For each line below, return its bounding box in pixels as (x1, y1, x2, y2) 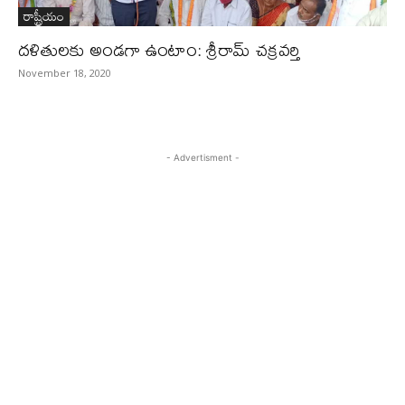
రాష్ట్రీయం (24, 4, 64, 28)
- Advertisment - (165, 152, 240, 163)
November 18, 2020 (18, 66, 111, 80)
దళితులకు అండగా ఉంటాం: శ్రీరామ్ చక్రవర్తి (18, 32, 300, 67)
